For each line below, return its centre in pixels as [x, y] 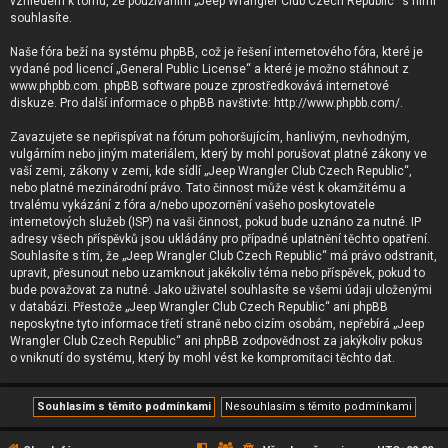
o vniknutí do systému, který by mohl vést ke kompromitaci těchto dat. [202, 358]
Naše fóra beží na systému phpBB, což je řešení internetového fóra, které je [216, 52]
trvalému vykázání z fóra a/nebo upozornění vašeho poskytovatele [192, 205]
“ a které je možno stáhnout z [327, 69]
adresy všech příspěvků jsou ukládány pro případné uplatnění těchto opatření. [220, 239]
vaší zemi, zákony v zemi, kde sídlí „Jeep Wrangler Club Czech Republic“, [211, 171]
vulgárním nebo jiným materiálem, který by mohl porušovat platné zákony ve [218, 154]
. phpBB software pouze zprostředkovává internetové [243, 86]
